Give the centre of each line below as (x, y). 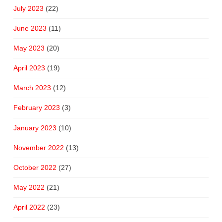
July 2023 (28, 8)
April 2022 (29, 207)
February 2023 (36, 108)
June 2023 (30, 28)
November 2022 (38, 147)
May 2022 (29, 188)
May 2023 (29, 48)
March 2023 (32, 88)
